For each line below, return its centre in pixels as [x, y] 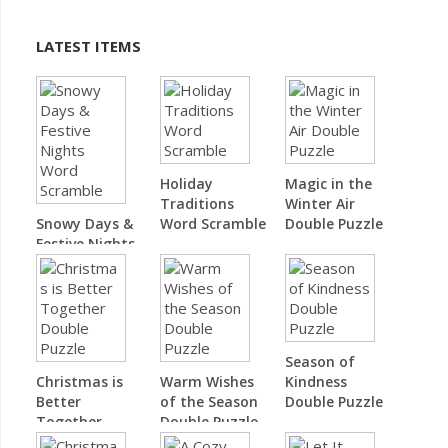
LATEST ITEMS [88, 46]
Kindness [315, 382]
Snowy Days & [84, 224]
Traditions [197, 204]
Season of [319, 362]
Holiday [187, 184]
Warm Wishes [207, 382]
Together [69, 422]
